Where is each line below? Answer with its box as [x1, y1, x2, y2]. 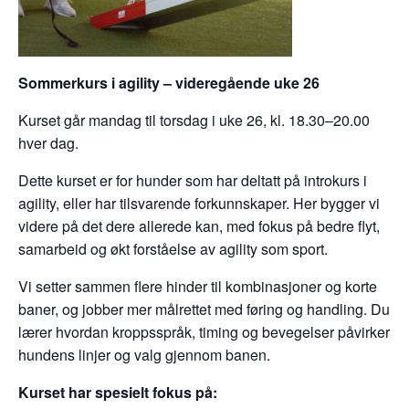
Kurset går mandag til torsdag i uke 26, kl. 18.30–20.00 [18, 110, 370, 131]
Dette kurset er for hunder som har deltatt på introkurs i [18, 170, 367, 191]
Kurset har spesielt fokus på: [18, 382, 217, 403]
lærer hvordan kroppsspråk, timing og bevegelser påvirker [18, 321, 390, 342]
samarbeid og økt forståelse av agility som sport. [18, 238, 328, 259]
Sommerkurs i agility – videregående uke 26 [18, 72, 320, 93]
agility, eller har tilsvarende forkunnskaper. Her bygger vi [18, 193, 380, 214]
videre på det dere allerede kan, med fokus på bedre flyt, [18, 215, 380, 236]
